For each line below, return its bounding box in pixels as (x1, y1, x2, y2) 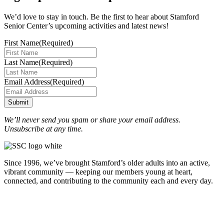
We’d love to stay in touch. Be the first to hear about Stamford (4, 12, 199, 21)
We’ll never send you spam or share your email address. (4, 115, 180, 124)
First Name (4, 38, 39, 47)
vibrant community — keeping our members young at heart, (4, 167, 192, 176)
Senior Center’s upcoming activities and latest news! (4, 21, 168, 30)
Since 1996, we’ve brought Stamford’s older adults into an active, (4, 158, 210, 167)
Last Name (4, 57, 38, 66)
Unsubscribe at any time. (4, 124, 83, 133)
